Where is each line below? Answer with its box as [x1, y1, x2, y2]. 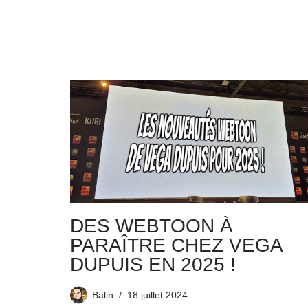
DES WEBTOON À [70, 215, 233, 237]
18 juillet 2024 [127, 289, 188, 301]
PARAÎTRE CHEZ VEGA [70, 234, 282, 256]
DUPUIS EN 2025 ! [70, 254, 236, 276]
